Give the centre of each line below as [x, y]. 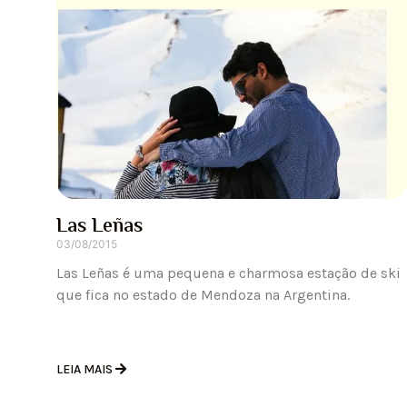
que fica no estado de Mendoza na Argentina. [203, 295]
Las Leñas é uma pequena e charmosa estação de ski [228, 273]
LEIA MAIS [86, 370]
